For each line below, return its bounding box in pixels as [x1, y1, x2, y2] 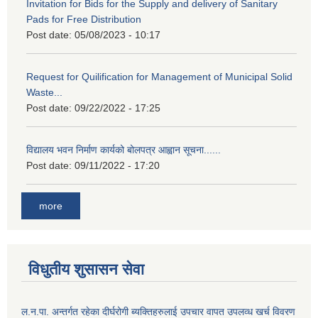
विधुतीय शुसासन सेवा [28, 260, 144, 278]
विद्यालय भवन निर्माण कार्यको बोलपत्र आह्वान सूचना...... [26, 144, 221, 156]
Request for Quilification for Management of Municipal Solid [26, 71, 292, 83]
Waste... [26, 87, 62, 99]
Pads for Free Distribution [26, 13, 141, 26]
